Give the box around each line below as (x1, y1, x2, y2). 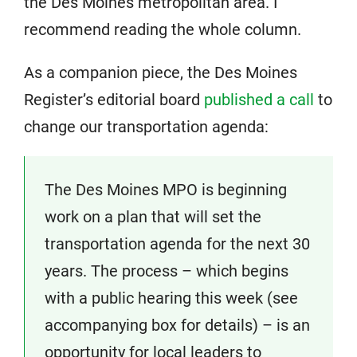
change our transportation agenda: (24, 117, 269, 136)
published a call (204, 90, 314, 109)
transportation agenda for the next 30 (45, 234, 310, 253)
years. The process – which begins (45, 261, 288, 280)
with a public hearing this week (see (45, 288, 298, 308)
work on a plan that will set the (45, 207, 261, 226)
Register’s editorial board (24, 90, 204, 109)
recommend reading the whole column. (24, 20, 301, 39)
